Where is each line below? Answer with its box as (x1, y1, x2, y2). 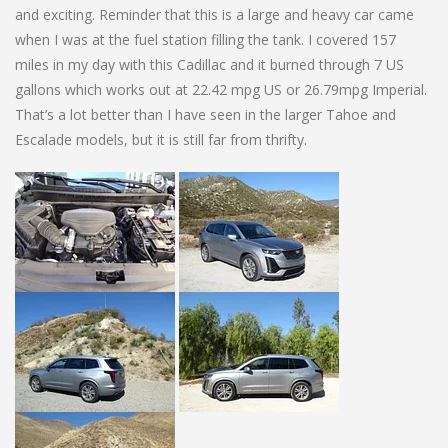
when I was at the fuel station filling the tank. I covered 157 (15, 29, 396, 49)
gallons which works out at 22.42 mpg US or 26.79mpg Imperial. (15, 79, 427, 99)
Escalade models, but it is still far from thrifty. (15, 129, 307, 149)
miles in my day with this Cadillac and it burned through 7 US (15, 54, 404, 74)
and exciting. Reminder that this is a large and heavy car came (15, 4, 414, 24)
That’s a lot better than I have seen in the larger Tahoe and (15, 104, 396, 124)
